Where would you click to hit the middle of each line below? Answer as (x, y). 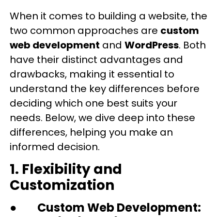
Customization (62, 185)
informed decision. (55, 147)
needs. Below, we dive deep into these (102, 118)
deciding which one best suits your (93, 103)
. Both (192, 45)
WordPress (152, 45)
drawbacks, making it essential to (92, 74)
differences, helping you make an (91, 132)
